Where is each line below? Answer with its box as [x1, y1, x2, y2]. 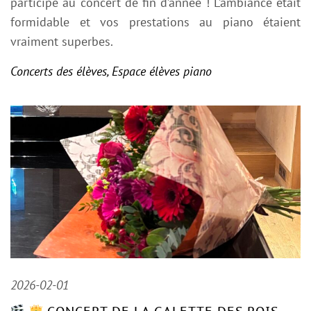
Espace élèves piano [112, 62, 212, 79]
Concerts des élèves [10, 62, 107, 79]
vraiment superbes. [10, 33, 113, 49]
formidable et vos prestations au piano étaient [10, 13, 301, 30]
